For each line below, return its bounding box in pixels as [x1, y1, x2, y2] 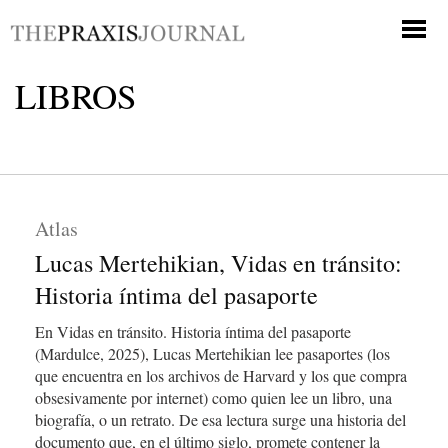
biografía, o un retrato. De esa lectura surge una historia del [35, 409, 406, 430]
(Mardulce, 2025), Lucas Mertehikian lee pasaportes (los [35, 343, 390, 364]
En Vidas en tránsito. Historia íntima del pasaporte [35, 321, 351, 342]
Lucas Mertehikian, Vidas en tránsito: [35, 247, 402, 279]
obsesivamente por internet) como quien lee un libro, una [35, 387, 392, 408]
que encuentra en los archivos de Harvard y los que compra [35, 365, 407, 386]
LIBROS [15, 72, 136, 119]
